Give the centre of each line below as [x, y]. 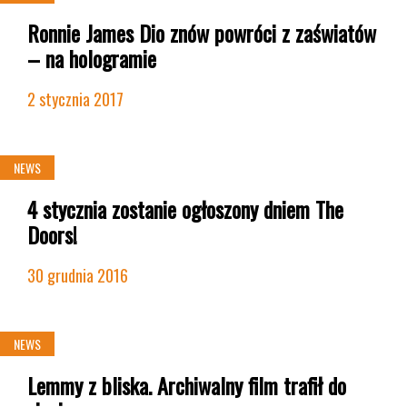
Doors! [52, 234]
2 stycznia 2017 [75, 99]
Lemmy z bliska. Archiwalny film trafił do [187, 385]
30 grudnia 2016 [78, 275]
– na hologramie [92, 58]
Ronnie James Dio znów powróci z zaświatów [202, 33]
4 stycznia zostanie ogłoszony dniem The [185, 209]
